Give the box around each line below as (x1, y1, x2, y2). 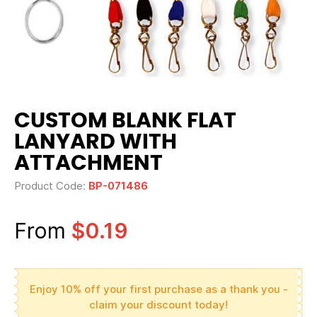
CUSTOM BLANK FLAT (14, 110, 236, 132)
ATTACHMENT (14, 153, 163, 174)
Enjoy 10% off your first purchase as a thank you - (29, 282, 288, 296)
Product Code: (14, 179, 88, 192)
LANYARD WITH (14, 132, 177, 153)
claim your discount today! (89, 298, 228, 311)
